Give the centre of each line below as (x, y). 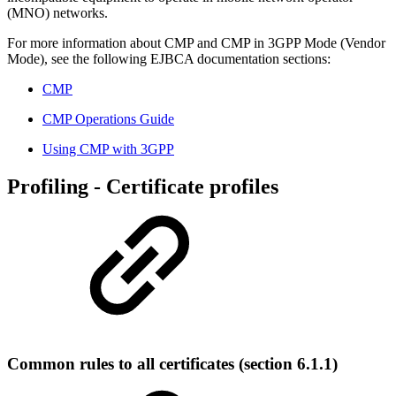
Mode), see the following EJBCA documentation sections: (169, 58)
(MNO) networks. (57, 12)
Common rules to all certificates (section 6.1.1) (172, 363)
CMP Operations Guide (108, 118)
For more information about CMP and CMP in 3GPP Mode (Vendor (196, 42)
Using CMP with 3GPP (108, 148)
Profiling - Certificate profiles (143, 186)
